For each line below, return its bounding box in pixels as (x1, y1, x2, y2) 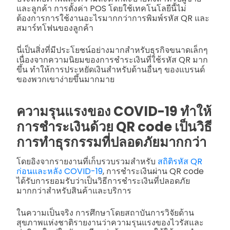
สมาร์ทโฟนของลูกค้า (16, 22, 95, 34)
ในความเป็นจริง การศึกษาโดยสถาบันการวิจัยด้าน (16, 207, 194, 219)
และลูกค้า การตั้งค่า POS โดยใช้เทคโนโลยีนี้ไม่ (16, 3, 186, 15)
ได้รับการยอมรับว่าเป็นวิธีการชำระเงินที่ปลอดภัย (16, 175, 190, 187)
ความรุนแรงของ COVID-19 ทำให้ (16, 102, 212, 121)
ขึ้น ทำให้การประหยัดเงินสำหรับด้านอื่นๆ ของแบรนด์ (16, 64, 205, 76)
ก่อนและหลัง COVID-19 (16, 165, 103, 178)
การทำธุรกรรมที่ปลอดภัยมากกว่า (16, 133, 206, 152)
